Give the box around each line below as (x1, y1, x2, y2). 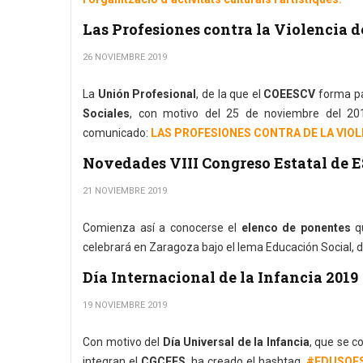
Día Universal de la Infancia (162, 335, 310, 348)
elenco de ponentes (241, 221, 356, 234)
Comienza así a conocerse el (83, 221, 241, 234)
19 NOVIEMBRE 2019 (83, 300, 167, 310)
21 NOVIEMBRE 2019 (83, 186, 167, 196)
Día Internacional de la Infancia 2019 (83, 267, 358, 287)
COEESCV (263, 88, 316, 100)
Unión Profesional (97, 88, 197, 100)
